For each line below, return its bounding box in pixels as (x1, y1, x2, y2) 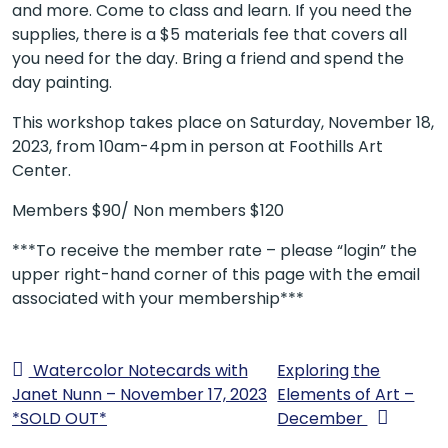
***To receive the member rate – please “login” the (12, 238, 417, 262)
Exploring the (277, 358, 381, 382)
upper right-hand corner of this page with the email (12, 262, 420, 286)
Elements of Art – (277, 382, 415, 406)
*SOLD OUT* (12, 406, 107, 430)
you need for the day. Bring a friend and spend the (12, 46, 404, 70)
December (277, 406, 368, 430)
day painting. (12, 70, 112, 94)
